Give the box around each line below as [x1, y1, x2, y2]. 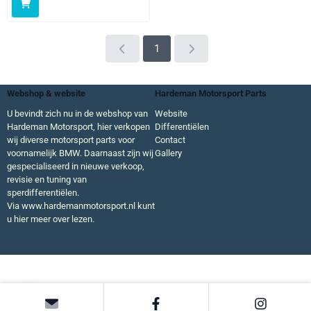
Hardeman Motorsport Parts [155, 88, 267, 99]
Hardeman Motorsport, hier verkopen [7, 121, 150, 132]
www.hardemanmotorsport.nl [22, 201, 135, 211]
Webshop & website [7, 88, 85, 99]
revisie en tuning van [7, 174, 87, 185]
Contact [155, 135, 185, 145]
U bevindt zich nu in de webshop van [7, 108, 148, 119]
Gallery [155, 148, 182, 158]
